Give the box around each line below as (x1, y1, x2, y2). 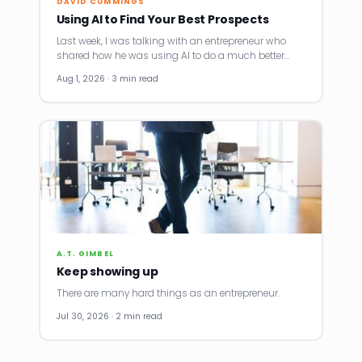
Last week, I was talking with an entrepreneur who (56, 35, 286, 48)
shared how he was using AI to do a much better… (56, 49, 289, 62)
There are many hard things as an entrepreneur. (56, 287, 280, 300)
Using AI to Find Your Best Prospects (56, 11, 269, 27)
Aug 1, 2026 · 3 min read (56, 73, 158, 85)
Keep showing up (56, 263, 158, 280)
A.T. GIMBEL (56, 248, 114, 259)
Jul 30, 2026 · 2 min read (56, 310, 162, 322)
